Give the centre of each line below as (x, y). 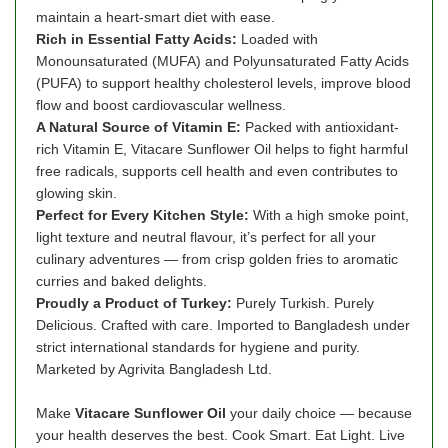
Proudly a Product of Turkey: (136, 302)
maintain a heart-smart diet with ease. (155, 16)
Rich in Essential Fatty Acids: (138, 38)
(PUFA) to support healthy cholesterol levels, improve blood (223, 82)
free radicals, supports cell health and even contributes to (217, 170)
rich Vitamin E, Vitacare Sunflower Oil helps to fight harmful (222, 148)
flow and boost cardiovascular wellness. (161, 104)
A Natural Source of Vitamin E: (140, 126)
